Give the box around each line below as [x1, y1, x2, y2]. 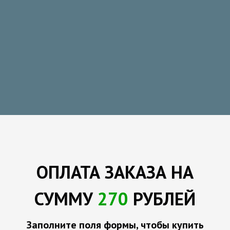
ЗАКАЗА [105, 160, 166, 184]
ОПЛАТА [36, 160, 105, 184]
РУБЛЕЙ [128, 187, 196, 210]
